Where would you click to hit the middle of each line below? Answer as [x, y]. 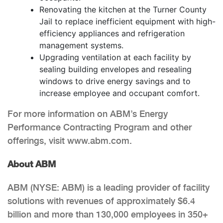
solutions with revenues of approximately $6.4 [101, 201]
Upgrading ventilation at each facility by [115, 57]
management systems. [81, 45]
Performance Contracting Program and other [100, 127]
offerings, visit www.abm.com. [70, 140]
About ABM [32, 164]
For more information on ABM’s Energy [88, 113]
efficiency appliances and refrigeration [112, 33]
